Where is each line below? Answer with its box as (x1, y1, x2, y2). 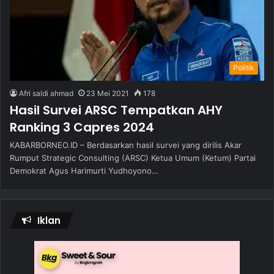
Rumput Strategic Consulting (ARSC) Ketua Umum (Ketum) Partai (10, 152, 256, 163)
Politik (233, 62, 254, 72)
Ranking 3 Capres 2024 (10, 118, 154, 136)
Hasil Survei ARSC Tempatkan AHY (10, 101, 223, 119)
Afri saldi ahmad (19, 88, 73, 98)
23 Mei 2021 (86, 88, 129, 98)
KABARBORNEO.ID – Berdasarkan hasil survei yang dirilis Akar (10, 139, 242, 150)
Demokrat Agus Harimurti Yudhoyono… (10, 165, 158, 176)
